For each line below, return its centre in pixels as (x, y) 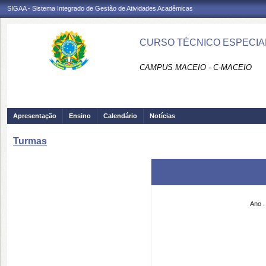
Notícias (162, 116)
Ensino (80, 116)
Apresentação (35, 116)
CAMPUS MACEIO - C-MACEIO (196, 67)
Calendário (120, 116)
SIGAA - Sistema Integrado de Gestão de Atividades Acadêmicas (100, 8)
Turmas (30, 141)
